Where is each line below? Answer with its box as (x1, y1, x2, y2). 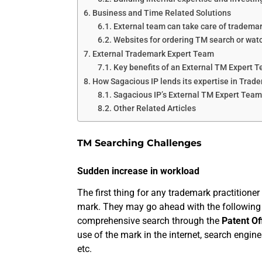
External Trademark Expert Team (92, 49, 214, 60)
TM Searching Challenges (77, 137, 202, 149)
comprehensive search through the (77, 215, 222, 227)
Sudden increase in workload (77, 166, 199, 177)
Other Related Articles (113, 104, 196, 113)
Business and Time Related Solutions (92, 8, 231, 19)
